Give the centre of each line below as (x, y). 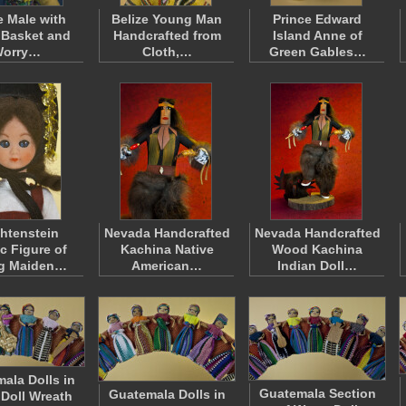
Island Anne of (317, 35)
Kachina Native (167, 249)
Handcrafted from (167, 35)
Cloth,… (167, 52)
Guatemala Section (317, 393)
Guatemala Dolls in (167, 394)
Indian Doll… (317, 266)
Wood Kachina (317, 249)
